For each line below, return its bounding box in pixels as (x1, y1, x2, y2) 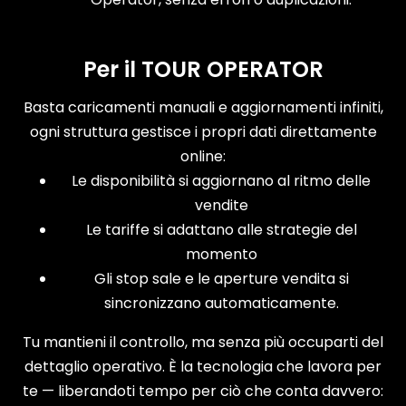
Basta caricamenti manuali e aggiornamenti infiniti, (23, 96, 383, 118)
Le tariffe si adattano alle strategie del (85, 218, 357, 240)
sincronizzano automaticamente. (103, 292, 339, 314)
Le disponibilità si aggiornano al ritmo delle (72, 169, 371, 191)
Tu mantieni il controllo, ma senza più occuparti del (23, 331, 383, 353)
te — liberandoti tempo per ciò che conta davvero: (23, 380, 383, 401)
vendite (194, 194, 248, 216)
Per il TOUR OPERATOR (82, 53, 324, 84)
